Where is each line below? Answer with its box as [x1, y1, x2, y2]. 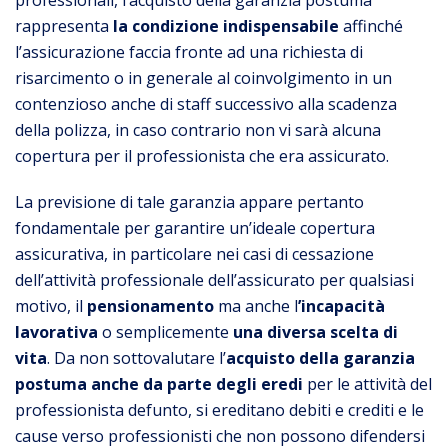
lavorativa [15, 320, 98, 343]
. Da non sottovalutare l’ [47, 346, 226, 369]
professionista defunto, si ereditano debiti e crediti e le [15, 398, 424, 421]
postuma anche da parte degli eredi [15, 372, 303, 395]
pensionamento [87, 294, 214, 317]
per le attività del [303, 372, 432, 395]
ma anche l [214, 294, 298, 317]
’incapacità [298, 294, 385, 317]
